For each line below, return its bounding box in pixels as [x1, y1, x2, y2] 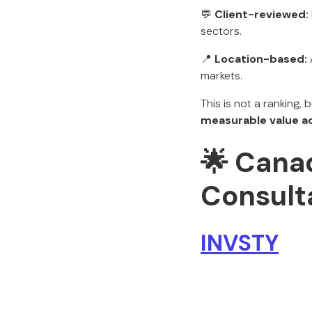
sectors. [201, 24, 242, 38]
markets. [201, 68, 242, 83]
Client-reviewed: [214, 7, 309, 22]
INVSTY [201, 228, 279, 258]
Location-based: [214, 52, 307, 66]
